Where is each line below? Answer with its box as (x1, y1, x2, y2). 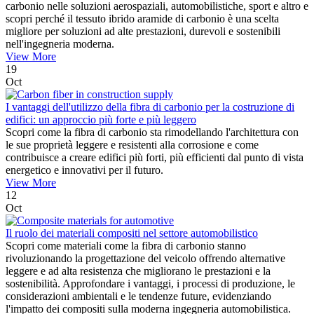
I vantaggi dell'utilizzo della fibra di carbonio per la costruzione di (6, 101, 294, 114)
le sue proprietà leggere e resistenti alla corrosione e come (6, 139, 259, 151)
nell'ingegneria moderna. (6, 38, 114, 50)
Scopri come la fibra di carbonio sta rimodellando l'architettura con (6, 126, 299, 139)
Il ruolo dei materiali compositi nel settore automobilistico (6, 227, 258, 240)
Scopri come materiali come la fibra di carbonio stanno (6, 240, 246, 252)
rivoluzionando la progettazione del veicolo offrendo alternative (6, 252, 285, 265)
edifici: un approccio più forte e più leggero (6, 114, 196, 126)
